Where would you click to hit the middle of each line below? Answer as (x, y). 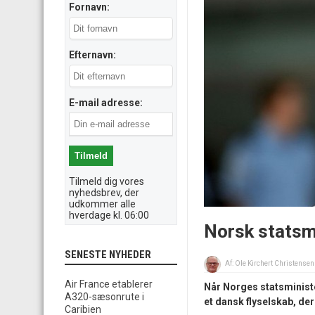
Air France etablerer (109, 284)
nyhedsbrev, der (104, 193)
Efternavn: (92, 55)
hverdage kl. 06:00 (109, 215)
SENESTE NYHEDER (108, 255)
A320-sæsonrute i (104, 297)
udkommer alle (102, 204)
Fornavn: (89, 7)
